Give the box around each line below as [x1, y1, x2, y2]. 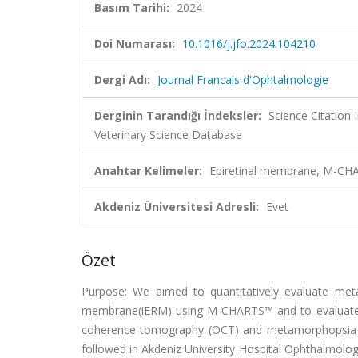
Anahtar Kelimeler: [94, 163, 202, 178]
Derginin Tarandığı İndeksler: [94, 108, 261, 123]
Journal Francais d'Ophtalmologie [157, 72, 328, 87]
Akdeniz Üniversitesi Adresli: [94, 199, 259, 214]
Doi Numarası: [94, 36, 175, 51]
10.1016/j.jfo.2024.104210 [182, 36, 316, 51]
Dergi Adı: [94, 72, 150, 87]
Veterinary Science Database [94, 127, 242, 142]
